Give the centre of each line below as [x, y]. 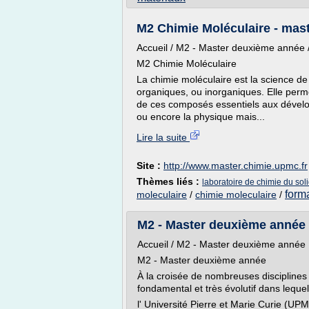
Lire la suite [163, 137]
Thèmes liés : [169, 181]
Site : [150, 166]
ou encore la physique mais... [201, 117]
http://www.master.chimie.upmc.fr [236, 166]
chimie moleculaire [236, 195]
